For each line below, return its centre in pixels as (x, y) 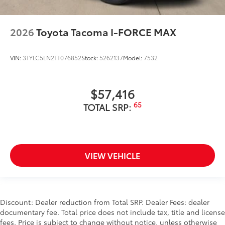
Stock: (90, 57)
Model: (133, 57)
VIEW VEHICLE (113, 155)
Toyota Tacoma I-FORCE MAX (106, 31)
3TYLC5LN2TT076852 (52, 57)
